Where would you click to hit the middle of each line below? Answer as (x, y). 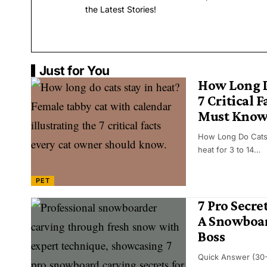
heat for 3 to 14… (229, 150)
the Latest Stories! (121, 10)
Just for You (74, 71)
